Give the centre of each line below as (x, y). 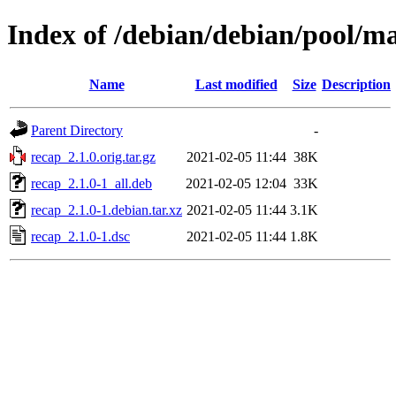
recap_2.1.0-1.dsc (80, 236)
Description (356, 84)
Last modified (236, 84)
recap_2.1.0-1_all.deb (91, 183)
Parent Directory (77, 130)
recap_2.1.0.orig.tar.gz (93, 156)
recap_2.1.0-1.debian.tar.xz (107, 209)
